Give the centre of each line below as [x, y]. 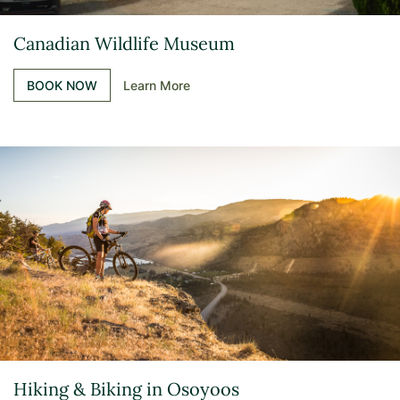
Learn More [157, 85]
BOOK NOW [62, 85]
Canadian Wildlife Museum [124, 43]
